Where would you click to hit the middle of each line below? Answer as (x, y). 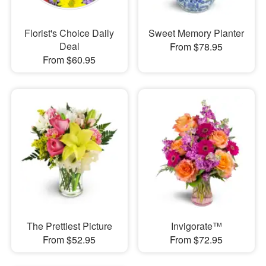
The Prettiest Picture (69, 226)
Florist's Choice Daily (69, 33)
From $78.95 (197, 46)
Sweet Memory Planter (197, 33)
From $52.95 (69, 240)
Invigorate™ (196, 226)
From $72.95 (197, 240)
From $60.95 (69, 59)
